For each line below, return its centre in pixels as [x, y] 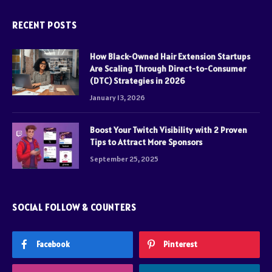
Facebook [53, 245]
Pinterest [180, 245]
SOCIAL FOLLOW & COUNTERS [74, 208]
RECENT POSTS [45, 25]
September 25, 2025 [124, 159]
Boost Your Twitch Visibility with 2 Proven [168, 130]
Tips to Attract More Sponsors [146, 142]
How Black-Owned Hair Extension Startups [170, 57]
